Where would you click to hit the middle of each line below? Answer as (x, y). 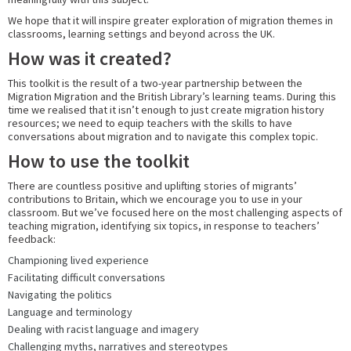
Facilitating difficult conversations (87, 277)
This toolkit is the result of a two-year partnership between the (155, 83)
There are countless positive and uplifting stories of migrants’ (152, 185)
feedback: (32, 239)
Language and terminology (70, 311)
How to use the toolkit (99, 161)
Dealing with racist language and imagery (103, 329)
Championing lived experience (78, 260)
